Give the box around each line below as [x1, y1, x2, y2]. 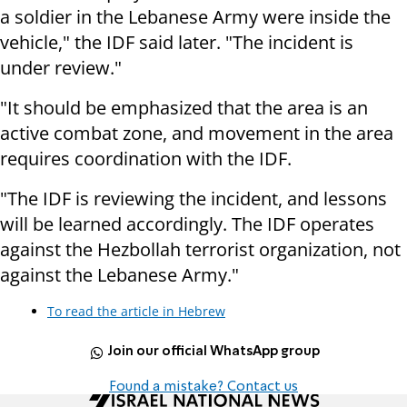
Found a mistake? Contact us [109, 379, 298, 394]
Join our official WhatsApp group [107, 345, 321, 359]
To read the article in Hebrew [47, 302, 225, 320]
